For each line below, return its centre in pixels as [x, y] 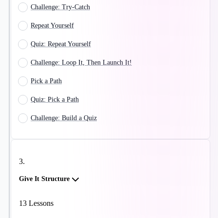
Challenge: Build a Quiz [64, 118]
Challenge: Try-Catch [60, 7]
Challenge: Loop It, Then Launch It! [81, 63]
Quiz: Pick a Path [55, 100]
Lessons [40, 203]
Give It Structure [44, 179]
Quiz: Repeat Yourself [61, 44]
